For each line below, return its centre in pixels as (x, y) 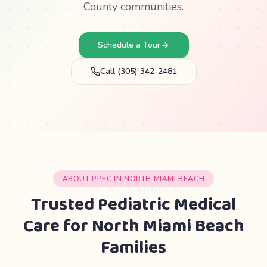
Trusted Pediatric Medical (133, 205)
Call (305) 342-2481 (138, 71)
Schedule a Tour (129, 45)
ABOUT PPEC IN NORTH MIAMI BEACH (133, 179)
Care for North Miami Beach (133, 226)
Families (133, 248)
